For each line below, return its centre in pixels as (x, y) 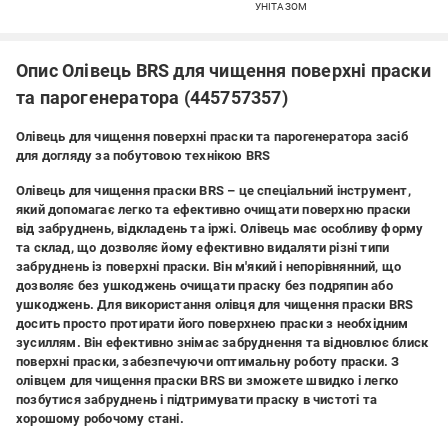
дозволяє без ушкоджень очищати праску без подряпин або (204, 285)
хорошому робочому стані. (100, 418)
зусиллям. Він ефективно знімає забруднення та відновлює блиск (222, 342)
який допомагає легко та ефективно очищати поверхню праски (213, 209)
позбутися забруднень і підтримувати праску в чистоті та (197, 399)
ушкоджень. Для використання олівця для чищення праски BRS (215, 304)
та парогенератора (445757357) (152, 97)
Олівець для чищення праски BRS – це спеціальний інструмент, (213, 190)
